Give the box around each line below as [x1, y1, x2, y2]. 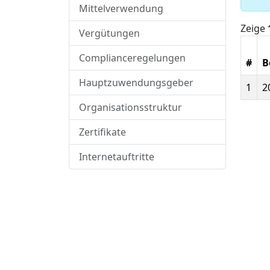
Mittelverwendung [79, 2, 163, 15]
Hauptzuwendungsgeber [79, 76, 193, 89]
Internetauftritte [79, 150, 154, 163]
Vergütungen [79, 27, 140, 40]
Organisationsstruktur [79, 101, 182, 114]
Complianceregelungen [79, 51, 186, 64]
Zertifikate [79, 125, 126, 139]
